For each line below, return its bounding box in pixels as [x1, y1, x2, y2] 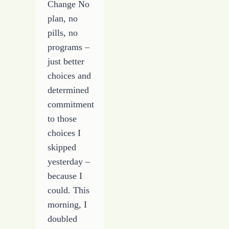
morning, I [48, 199, 87, 210]
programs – [48, 41, 90, 52]
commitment [48, 99, 95, 109]
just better [48, 56, 85, 66]
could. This [48, 185, 90, 195]
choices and [48, 70, 91, 81]
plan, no [48, 13, 78, 24]
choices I [48, 127, 81, 138]
